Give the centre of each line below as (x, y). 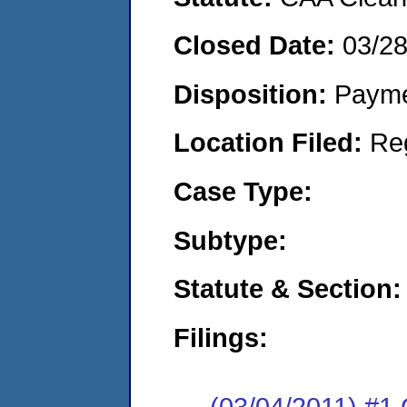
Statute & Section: (288, 289)
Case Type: (243, 191)
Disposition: (254, 94)
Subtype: (230, 240)
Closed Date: (258, 45)
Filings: (221, 337)
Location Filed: (272, 143)
